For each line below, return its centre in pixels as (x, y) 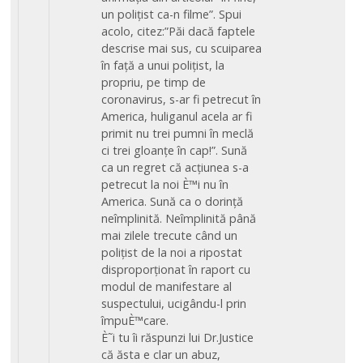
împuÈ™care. (135, 320)
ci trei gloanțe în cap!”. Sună (175, 150)
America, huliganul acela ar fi (177, 116)
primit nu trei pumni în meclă (178, 133)
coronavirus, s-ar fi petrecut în (181, 99)
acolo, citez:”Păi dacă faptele (179, 31)
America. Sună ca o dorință (173, 201)
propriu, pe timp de (154, 82)
